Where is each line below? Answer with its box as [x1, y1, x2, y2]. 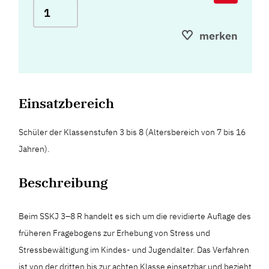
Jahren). [19, 143, 50, 154]
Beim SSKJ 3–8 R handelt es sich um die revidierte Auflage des [19, 210, 252, 222]
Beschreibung [19, 173, 109, 191]
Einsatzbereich [19, 94, 115, 112]
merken [199, 28, 238, 43]
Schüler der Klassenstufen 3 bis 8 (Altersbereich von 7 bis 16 [19, 126, 246, 138]
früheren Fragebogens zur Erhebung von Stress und [19, 227, 211, 238]
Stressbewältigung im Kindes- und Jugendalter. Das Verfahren [19, 244, 250, 255]
